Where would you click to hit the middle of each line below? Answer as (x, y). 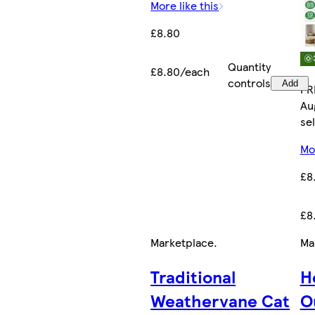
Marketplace (182, 243)
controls (250, 83)
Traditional (193, 276)
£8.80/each (180, 72)
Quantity (250, 67)
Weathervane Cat (220, 300)
